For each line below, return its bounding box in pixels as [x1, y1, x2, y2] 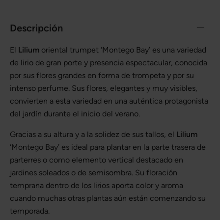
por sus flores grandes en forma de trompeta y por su [10, 70, 194, 80]
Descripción [10, 22, 63, 34]
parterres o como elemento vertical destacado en [10, 155, 183, 165]
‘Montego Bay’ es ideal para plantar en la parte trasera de [10, 142, 206, 152]
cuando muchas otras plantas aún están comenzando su [10, 193, 206, 203]
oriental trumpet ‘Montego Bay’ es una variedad [39, 45, 206, 55]
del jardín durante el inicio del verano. [10, 109, 140, 118]
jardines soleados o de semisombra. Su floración [10, 167, 177, 177]
